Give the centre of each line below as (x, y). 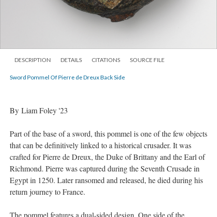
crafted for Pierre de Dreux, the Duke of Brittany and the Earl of (107, 157)
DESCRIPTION (33, 60)
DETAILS (71, 60)
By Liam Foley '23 (39, 110)
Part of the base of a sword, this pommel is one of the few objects (108, 134)
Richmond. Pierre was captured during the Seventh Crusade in (105, 169)
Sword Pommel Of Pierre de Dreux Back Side (67, 77)
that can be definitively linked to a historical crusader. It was (101, 145)
